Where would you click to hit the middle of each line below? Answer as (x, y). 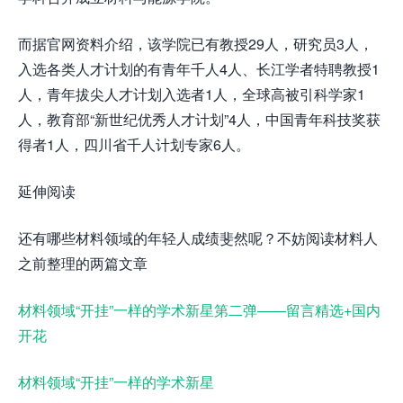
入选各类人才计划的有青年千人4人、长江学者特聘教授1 (199, 68)
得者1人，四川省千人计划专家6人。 (134, 144)
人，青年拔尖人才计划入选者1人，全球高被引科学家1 (192, 94)
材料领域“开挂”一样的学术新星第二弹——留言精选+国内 (199, 309)
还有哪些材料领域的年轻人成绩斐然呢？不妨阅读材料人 (198, 237)
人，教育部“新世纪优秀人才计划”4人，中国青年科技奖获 (199, 119)
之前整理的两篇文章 (83, 263)
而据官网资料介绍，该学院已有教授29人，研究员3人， (196, 43)
